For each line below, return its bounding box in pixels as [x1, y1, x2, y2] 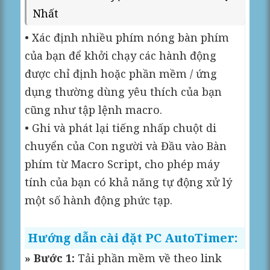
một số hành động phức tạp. [25, 192, 173, 207]
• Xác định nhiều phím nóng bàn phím [25, 30, 230, 45]
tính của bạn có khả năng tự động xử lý [25, 174, 233, 189]
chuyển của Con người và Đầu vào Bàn [25, 138, 227, 153]
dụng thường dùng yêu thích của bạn [25, 84, 222, 99]
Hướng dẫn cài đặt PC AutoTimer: [28, 229, 238, 246]
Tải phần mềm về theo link [75, 250, 222, 265]
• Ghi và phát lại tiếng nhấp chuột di [25, 120, 217, 135]
